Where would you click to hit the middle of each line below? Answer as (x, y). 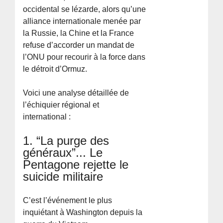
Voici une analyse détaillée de (76, 93)
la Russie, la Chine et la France (79, 33)
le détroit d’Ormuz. (55, 69)
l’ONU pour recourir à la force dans (84, 57)
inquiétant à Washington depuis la (83, 212)
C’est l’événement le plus (68, 200)
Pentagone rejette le (76, 164)
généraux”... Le (63, 152)
